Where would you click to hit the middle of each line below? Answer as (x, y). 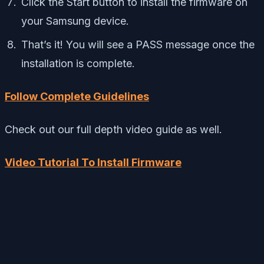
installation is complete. (78, 64)
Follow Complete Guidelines (77, 97)
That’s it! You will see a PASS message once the (138, 45)
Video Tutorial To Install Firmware (93, 163)
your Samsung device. (75, 21)
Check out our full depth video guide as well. (113, 130)
